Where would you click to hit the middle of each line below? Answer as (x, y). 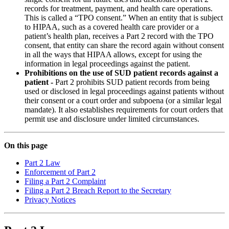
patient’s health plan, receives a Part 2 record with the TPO (119, 36)
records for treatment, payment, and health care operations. (119, 9)
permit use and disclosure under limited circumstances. (112, 119)
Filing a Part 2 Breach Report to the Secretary (98, 191)
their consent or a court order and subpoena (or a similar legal (123, 101)
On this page (26, 146)
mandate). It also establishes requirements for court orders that (124, 110)
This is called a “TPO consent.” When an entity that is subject (124, 18)
